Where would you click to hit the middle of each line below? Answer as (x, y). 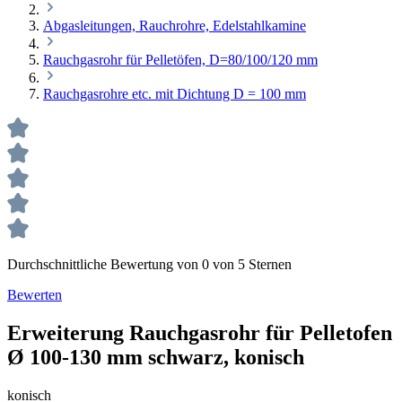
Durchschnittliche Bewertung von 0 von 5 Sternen (149, 264)
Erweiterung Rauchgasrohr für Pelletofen (200, 332)
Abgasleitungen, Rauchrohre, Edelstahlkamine (175, 26)
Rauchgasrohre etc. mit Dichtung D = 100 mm (175, 94)
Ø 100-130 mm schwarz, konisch (156, 357)
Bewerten (35, 295)
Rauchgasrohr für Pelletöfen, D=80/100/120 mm (180, 60)
